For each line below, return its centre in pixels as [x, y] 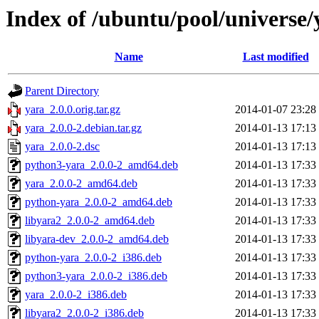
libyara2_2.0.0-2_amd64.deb [90, 221]
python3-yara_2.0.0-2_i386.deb [96, 276]
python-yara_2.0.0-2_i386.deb [93, 258]
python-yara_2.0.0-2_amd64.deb [99, 202]
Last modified [276, 57]
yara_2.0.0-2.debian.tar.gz [83, 128]
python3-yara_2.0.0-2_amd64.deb [101, 165]
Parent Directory [62, 91]
